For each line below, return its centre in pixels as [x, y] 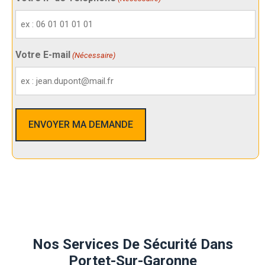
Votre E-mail [43, 54]
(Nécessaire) [94, 55]
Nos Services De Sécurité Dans [132, 244]
